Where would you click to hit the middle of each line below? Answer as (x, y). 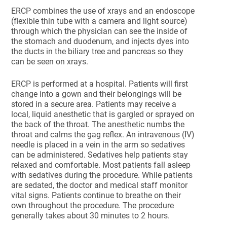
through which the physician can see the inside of (100, 31)
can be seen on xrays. (50, 62)
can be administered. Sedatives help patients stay (100, 155)
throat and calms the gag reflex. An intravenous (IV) (103, 135)
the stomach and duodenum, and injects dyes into (100, 41)
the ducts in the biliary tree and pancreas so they (98, 51)
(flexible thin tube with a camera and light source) (100, 21)
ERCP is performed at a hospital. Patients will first (100, 84)
